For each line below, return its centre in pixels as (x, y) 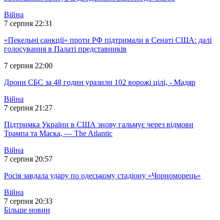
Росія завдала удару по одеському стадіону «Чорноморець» (102, 176)
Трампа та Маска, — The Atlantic (58, 134)
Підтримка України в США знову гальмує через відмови (99, 125)
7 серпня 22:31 (28, 24)
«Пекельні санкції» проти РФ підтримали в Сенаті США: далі (108, 40)
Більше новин (27, 210)
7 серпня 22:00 (28, 66)
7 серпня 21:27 (28, 108)
